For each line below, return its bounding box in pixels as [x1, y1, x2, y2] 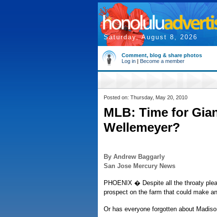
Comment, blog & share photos [122, 52, 202, 58]
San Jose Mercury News [104, 162, 175, 170]
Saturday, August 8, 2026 [104, 33, 198, 41]
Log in [122, 58, 136, 64]
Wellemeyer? [104, 120, 180, 135]
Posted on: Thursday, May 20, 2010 [104, 94, 187, 100]
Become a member [140, 58, 185, 64]
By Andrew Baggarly [104, 153, 165, 160]
